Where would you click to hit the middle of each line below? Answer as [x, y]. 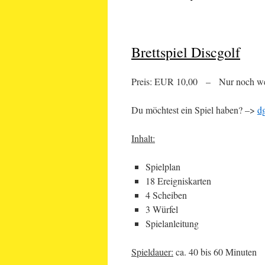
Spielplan [163, 167]
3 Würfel [162, 209]
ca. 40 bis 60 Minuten [215, 252]
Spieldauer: [152, 252]
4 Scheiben [166, 195]
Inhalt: [143, 138]
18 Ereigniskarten [178, 181]
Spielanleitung [172, 223]
